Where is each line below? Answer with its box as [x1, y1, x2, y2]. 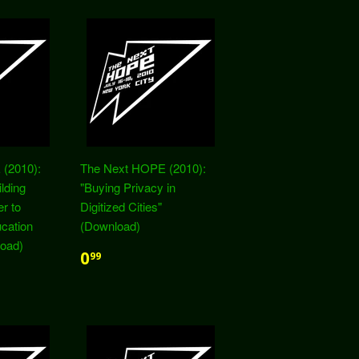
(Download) [80, 217, 140, 234]
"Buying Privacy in [80, 179, 175, 196]
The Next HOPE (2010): [80, 159, 206, 176]
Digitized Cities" [80, 198, 162, 215]
